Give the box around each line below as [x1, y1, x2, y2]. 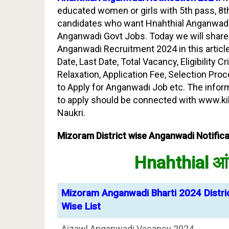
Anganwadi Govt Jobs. [57, 31, 147, 41]
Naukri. [57, 107, 85, 118]
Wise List [61, 201, 101, 212]
